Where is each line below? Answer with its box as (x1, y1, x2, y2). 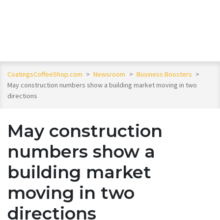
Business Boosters (136, 70, 193, 79)
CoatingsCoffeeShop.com (7, 70, 82, 79)
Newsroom (93, 70, 127, 79)
